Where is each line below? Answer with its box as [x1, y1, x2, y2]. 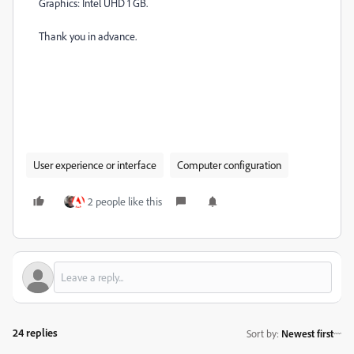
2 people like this [88, 194, 162, 209]
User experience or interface [33, 158, 156, 172]
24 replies [13, 326, 58, 340]
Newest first [281, 326, 333, 340]
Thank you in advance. [39, 29, 137, 43]
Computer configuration [177, 158, 281, 172]
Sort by [247, 326, 277, 340]
